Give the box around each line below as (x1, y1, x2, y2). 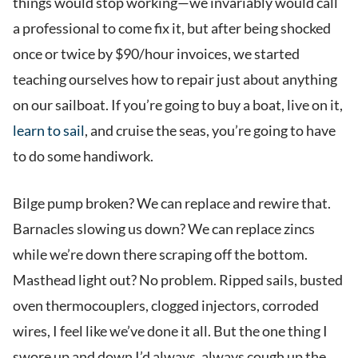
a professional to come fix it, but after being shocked (13, 19, 331, 38)
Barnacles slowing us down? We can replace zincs (13, 220, 315, 238)
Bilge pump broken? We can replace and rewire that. (13, 194, 331, 213)
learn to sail (13, 121, 85, 140)
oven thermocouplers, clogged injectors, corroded (13, 296, 319, 315)
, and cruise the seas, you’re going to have (85, 121, 336, 140)
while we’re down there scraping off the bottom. (13, 245, 308, 264)
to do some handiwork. (13, 147, 153, 165)
